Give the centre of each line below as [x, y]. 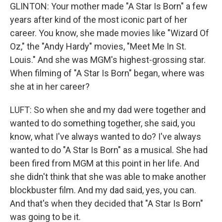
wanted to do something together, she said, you [103, 123]
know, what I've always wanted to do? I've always [106, 136]
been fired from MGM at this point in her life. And [105, 163]
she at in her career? [50, 86]
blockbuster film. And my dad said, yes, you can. [103, 190]
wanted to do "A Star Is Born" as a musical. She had [109, 150]
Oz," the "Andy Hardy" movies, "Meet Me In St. [98, 46]
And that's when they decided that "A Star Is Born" [107, 203]
